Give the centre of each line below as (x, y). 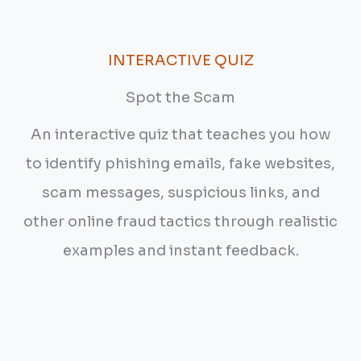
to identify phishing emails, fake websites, (180, 163)
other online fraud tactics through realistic (180, 221)
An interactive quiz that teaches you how (180, 134)
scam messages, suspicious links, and (180, 192)
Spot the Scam (180, 97)
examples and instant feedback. (180, 250)
